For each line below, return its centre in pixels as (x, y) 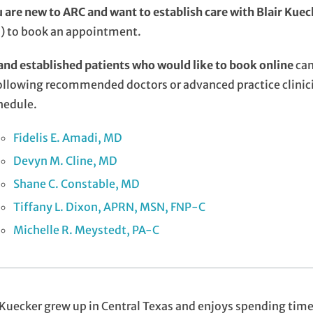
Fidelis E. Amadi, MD (68, 138)
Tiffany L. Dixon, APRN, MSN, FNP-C (110, 207)
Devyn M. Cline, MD (66, 161)
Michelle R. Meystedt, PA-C (87, 230)
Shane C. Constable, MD (77, 184)
